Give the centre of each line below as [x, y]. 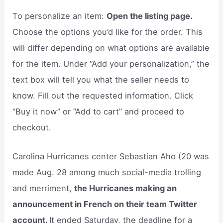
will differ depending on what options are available [111, 48]
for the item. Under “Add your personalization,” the [111, 64]
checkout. [32, 128]
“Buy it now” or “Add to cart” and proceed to [99, 112]
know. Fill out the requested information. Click [103, 96]
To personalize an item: [60, 16]
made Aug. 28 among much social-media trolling [107, 172]
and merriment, [44, 188]
